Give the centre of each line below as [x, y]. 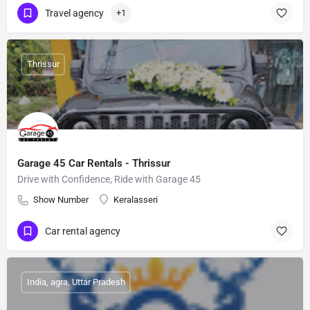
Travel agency [74, 13]
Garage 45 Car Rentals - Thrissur [94, 163]
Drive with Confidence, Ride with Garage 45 [109, 179]
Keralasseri [136, 199]
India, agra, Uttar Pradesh [76, 282]
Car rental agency [83, 231]
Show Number [61, 199]
